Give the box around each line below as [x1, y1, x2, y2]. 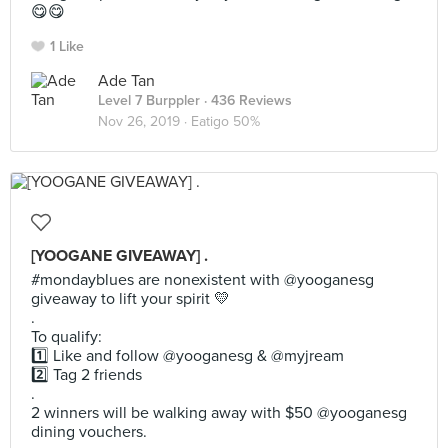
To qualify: [31, 327, 102, 347]
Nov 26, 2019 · [98, 113, 191, 130]
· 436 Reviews [200, 92, 292, 109]
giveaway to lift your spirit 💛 [31, 289, 230, 309]
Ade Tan [98, 71, 155, 91]
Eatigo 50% [191, 113, 260, 130]
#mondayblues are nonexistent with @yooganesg [31, 270, 374, 290]
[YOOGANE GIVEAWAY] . [31, 246, 208, 266]
